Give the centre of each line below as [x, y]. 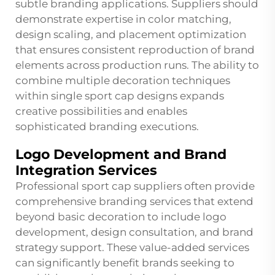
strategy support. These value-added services [132, 248]
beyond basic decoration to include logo [121, 217]
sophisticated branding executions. [107, 127]
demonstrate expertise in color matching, [123, 19]
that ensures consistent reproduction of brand [135, 50]
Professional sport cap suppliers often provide [135, 186]
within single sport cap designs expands [120, 96]
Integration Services [86, 171]
